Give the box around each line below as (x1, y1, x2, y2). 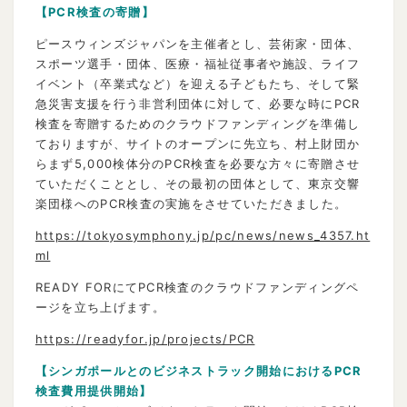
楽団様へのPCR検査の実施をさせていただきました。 (35, 195, 348, 211)
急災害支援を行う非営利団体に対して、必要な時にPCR (35, 95, 361, 111)
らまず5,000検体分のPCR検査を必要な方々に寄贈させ (35, 155, 361, 171)
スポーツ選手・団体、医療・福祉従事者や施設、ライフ (35, 55, 361, 71)
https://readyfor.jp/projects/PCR (35, 331, 255, 346)
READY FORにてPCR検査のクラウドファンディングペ (35, 279, 360, 294)
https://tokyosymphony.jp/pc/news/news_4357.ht (35, 227, 371, 243)
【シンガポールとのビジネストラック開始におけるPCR (35, 362, 362, 378)
